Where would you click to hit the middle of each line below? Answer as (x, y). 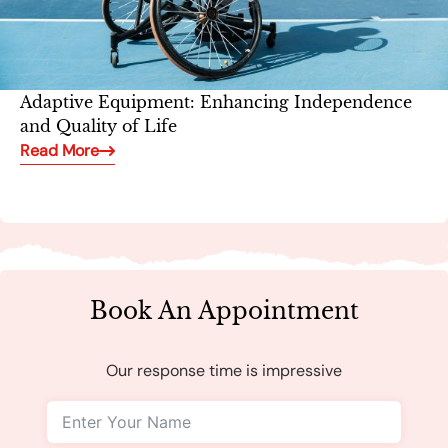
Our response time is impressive (224, 371)
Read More (59, 150)
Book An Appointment (224, 311)
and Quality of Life (98, 125)
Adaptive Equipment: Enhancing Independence (216, 101)
